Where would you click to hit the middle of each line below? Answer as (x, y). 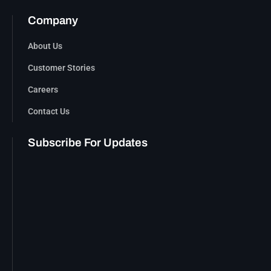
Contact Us (49, 112)
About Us (45, 46)
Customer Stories (61, 68)
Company (53, 21)
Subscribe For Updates (88, 143)
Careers (43, 90)
